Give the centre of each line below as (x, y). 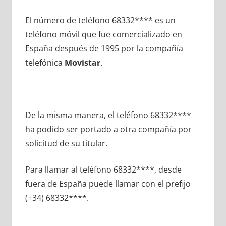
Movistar (82, 63)
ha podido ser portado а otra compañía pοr (108, 129)
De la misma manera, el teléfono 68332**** (108, 115)
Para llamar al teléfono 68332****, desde (103, 170)
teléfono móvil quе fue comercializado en (103, 35)
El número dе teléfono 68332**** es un (100, 20)
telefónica (45, 63)
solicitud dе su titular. (66, 144)
